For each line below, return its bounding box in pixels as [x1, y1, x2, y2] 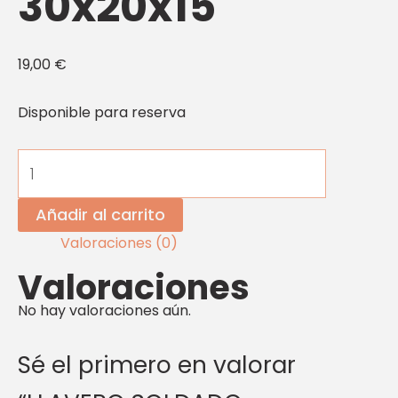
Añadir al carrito [36, 203, 165, 227]
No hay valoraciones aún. [18, 300, 191, 322]
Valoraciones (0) [60, 233, 178, 254]
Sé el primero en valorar [18, 347, 296, 381]
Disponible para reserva [18, 101, 186, 123]
